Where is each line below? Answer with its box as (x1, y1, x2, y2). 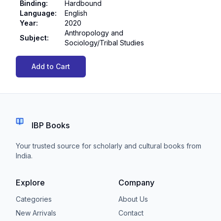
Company (118, 178, 154, 187)
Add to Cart (32, 62, 70, 71)
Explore (16, 178, 45, 187)
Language (20, 9, 55, 17)
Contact (118, 209, 144, 217)
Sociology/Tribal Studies (65, 38, 144, 47)
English (65, 9, 87, 17)
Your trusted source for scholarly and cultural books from (16, 142, 201, 150)
